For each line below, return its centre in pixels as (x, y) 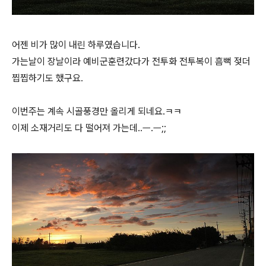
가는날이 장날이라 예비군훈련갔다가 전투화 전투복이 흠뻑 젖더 (131, 62)
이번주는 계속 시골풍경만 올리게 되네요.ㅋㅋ (97, 112)
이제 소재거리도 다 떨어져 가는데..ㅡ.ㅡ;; (89, 128)
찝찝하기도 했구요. (47, 78)
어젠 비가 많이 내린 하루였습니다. (76, 45)
